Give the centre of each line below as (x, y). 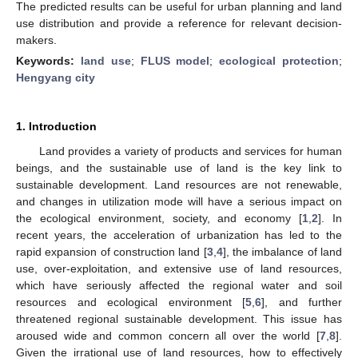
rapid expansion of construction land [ (111, 251)
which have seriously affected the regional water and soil (179, 285)
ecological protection (279, 60)
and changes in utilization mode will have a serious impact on (179, 201)
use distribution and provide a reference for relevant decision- (179, 23)
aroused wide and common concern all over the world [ (168, 335)
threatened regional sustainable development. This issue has (179, 318)
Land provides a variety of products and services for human (190, 151)
